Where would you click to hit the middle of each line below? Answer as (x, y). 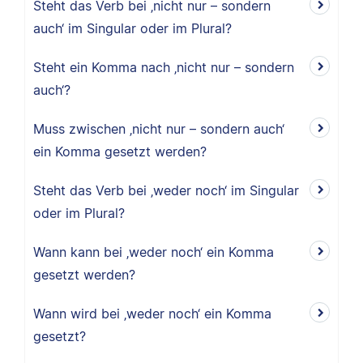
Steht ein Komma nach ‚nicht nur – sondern (164, 67)
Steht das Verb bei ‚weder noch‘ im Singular (166, 190)
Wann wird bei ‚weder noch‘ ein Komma (152, 314)
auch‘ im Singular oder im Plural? (132, 28)
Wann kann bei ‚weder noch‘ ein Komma (154, 252)
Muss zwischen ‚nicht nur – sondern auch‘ (159, 129)
